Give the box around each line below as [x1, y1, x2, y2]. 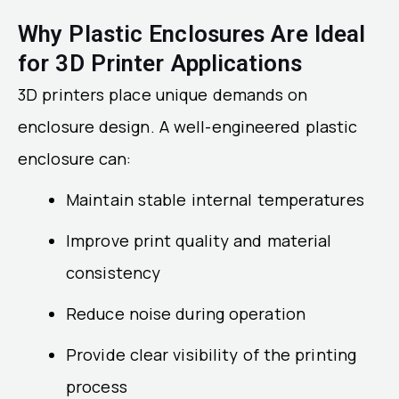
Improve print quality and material [66, 230, 332, 252]
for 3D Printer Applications [18, 50, 302, 77]
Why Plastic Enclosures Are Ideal [18, 20, 366, 48]
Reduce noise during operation [66, 303, 305, 325]
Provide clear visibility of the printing [66, 344, 357, 366]
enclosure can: [18, 148, 132, 170]
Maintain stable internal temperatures [66, 189, 364, 211]
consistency [66, 262, 161, 284]
